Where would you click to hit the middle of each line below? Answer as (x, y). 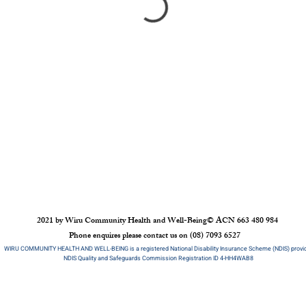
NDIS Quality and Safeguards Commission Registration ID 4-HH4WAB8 (158, 259)
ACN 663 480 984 (247, 221)
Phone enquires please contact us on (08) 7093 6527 (155, 236)
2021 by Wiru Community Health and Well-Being (122, 221)
